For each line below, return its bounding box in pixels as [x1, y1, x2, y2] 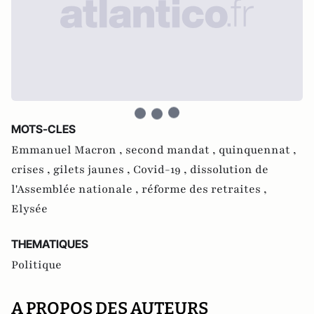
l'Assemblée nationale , [11, 182, 142, 197]
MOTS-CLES [11, 122, 76, 136]
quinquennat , [219, 142, 296, 158]
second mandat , [125, 142, 219, 158]
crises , [11, 162, 53, 177]
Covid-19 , [133, 162, 190, 177]
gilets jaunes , [53, 162, 133, 177]
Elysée [11, 201, 48, 217]
